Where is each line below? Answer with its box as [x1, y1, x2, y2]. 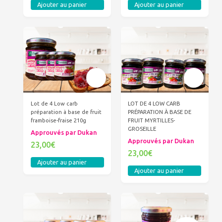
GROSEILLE [128, 126, 157, 132]
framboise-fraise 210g [30, 117, 86, 124]
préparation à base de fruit [30, 109, 102, 115]
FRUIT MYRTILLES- [128, 117, 175, 124]
